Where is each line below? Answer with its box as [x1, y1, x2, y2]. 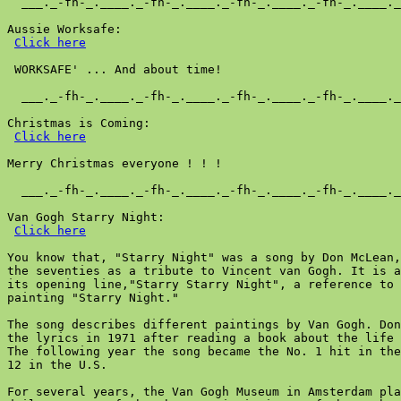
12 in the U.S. [7, 358, 107, 371]
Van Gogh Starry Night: [7, 210, 165, 224]
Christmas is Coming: [7, 116, 150, 130]
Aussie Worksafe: [7, 22, 122, 36]
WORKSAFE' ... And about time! [7, 63, 222, 76]
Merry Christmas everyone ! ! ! [7, 157, 222, 170]
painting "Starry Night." [7, 291, 179, 304]
